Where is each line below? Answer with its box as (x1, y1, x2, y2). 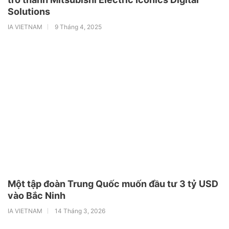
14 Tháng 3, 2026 (55, 207, 105, 215)
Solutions (8, 6, 50, 17)
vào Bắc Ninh (8, 190, 65, 201)
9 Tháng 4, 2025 (55, 22, 102, 31)
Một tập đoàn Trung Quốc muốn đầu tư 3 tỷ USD (8, 178, 218, 190)
